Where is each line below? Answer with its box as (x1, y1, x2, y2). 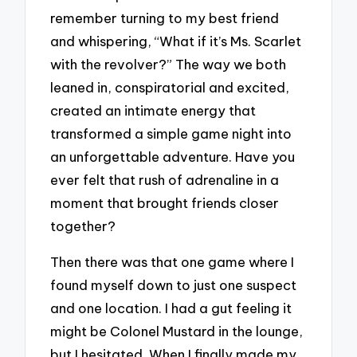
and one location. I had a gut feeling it (50, 299, 292, 316)
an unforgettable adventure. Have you (50, 147, 296, 165)
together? (50, 217, 116, 234)
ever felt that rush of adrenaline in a (50, 171, 280, 188)
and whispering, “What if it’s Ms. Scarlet (50, 32, 302, 49)
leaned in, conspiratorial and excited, (50, 78, 290, 96)
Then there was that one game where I (50, 253, 295, 270)
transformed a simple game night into (50, 124, 292, 142)
